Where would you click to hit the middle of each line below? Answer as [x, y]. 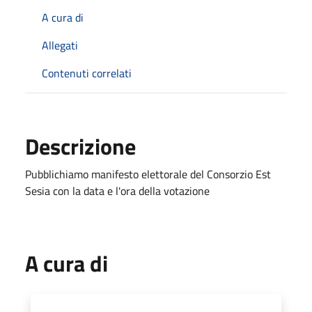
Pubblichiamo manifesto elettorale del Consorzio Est [148, 174]
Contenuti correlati [87, 73]
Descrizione [80, 146]
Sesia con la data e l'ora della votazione [117, 190]
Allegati [60, 45]
